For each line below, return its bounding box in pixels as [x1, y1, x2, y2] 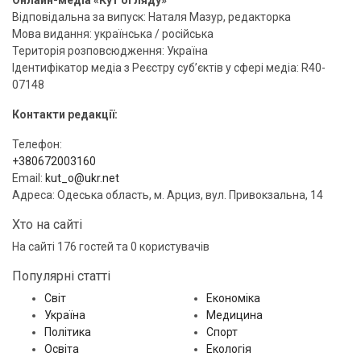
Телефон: [12, 137, 62, 151]
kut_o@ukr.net [45, 171, 119, 185]
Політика [44, 325, 91, 338]
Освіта [44, 342, 79, 355]
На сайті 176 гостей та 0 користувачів [12, 239, 210, 253]
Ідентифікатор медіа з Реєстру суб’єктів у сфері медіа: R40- [12, 60, 326, 74]
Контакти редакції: [12, 107, 118, 121]
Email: [12, 171, 45, 185]
